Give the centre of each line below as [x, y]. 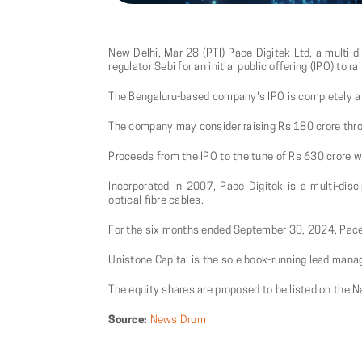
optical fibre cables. [156, 201]
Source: [128, 321]
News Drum [177, 321]
